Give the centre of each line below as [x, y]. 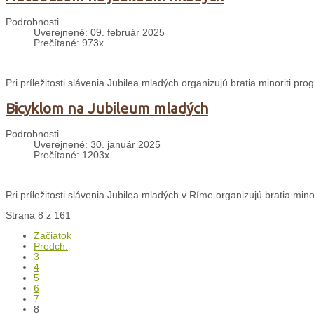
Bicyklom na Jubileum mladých [107, 109]
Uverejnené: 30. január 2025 [97, 145]
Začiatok [53, 235]
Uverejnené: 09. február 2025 [99, 33]
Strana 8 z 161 [38, 216]
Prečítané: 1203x [71, 156]
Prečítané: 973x [69, 43]
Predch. [51, 246]
